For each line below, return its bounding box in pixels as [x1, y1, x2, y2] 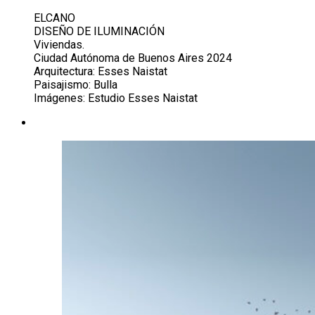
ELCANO [34, 11, 75, 25]
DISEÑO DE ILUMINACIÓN [34, 25, 165, 38]
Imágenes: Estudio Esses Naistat [34, 91, 198, 105]
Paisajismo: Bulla [34, 78, 117, 91]
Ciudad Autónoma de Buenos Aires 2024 [34, 51, 232, 65]
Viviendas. [34, 38, 84, 51]
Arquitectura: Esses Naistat [34, 65, 167, 78]
